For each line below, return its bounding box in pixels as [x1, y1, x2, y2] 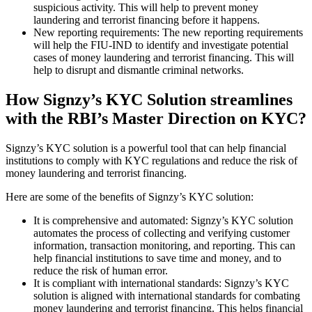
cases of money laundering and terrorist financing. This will [33, 51, 294, 63]
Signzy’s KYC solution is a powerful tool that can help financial [6, 141, 286, 154]
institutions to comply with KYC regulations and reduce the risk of [6, 154, 297, 166]
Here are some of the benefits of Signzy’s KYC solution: [6, 190, 253, 203]
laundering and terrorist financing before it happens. [33, 13, 260, 26]
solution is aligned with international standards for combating [33, 289, 300, 302]
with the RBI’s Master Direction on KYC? [6, 109, 306, 127]
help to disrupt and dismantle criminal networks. [33, 63, 244, 76]
